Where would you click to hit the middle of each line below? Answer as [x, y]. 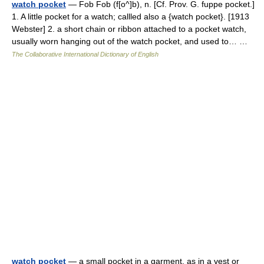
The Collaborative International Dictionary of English [85, 54]
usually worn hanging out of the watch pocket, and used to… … [132, 41]
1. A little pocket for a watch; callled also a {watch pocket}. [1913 [131, 16]
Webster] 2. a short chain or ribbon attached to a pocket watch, [129, 29]
